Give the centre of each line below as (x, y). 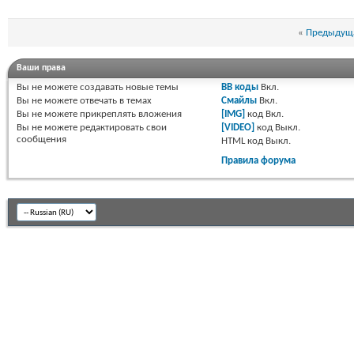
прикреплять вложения (130, 115)
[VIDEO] (238, 128)
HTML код (244, 141)
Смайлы (239, 101)
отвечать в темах (115, 101)
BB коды (240, 88)
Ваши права (41, 68)
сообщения (41, 140)
